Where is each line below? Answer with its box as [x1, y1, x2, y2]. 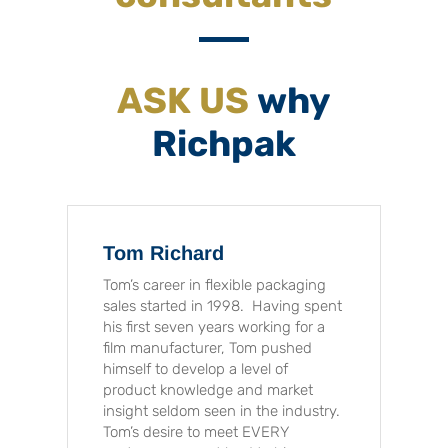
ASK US [117, 78, 250, 122]
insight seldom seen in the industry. [103, 401, 345, 420]
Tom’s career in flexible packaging [103, 275, 327, 294]
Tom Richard [103, 241, 225, 264]
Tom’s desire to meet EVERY [103, 422, 290, 441]
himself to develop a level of [103, 359, 289, 378]
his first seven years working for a [103, 317, 326, 336]
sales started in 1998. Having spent [103, 296, 343, 315]
